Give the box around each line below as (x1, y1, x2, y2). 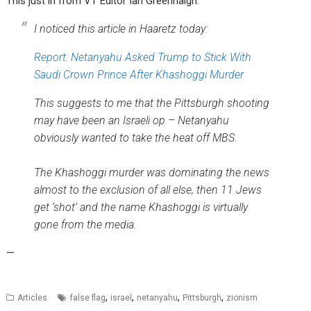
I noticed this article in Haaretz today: (34, 22, 208, 36)
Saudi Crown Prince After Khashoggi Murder (34, 68, 244, 82)
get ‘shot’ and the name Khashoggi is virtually (34, 201, 249, 215)
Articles (17, 293, 48, 303)
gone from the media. (34, 218, 137, 232)
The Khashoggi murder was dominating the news (34, 166, 270, 180)
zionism (226, 293, 258, 303)
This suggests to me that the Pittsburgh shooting (34, 96, 270, 110)
